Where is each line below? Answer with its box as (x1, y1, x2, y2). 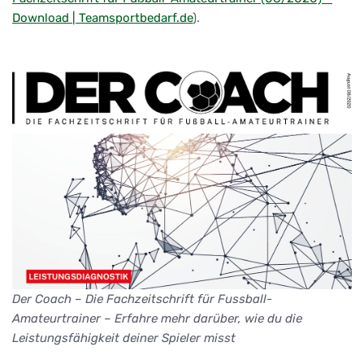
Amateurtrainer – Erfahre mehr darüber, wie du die (12, 310, 302, 326)
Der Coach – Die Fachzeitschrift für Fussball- (12, 291, 272, 306)
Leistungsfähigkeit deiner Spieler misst (12, 330, 236, 345)
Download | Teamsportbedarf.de (12, 10, 193, 25)
